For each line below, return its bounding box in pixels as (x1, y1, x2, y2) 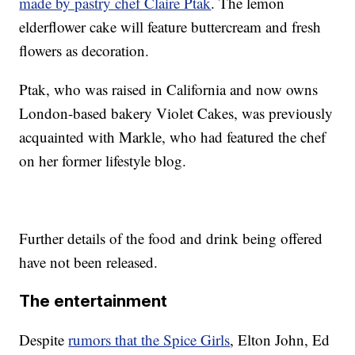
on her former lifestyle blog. (19, 151, 187, 171)
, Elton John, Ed (230, 330, 330, 350)
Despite (19, 330, 69, 350)
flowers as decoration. (19, 40, 150, 61)
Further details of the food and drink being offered (19, 228, 323, 249)
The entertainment (19, 291, 168, 311)
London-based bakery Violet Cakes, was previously (19, 103, 334, 124)
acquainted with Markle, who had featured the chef (19, 127, 326, 147)
